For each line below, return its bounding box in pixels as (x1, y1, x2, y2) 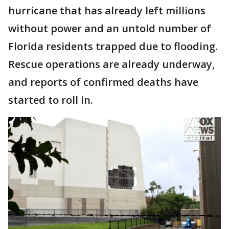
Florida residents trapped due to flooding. (8, 39, 218, 53)
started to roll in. (8, 93, 93, 107)
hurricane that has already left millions (8, 4, 205, 17)
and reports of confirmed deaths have (8, 75, 198, 89)
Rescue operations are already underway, (8, 57, 215, 71)
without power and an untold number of (8, 21, 211, 35)
